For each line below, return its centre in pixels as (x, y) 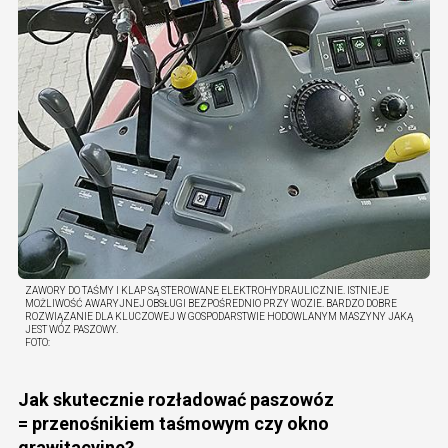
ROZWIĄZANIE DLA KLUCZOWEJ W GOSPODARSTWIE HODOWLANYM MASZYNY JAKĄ (219, 317)
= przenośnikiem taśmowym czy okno (173, 424)
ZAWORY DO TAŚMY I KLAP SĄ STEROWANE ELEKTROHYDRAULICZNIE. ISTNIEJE (207, 291)
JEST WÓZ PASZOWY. (71, 330)
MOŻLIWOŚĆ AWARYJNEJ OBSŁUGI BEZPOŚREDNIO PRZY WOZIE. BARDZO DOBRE (211, 304)
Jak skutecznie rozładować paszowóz (176, 400)
